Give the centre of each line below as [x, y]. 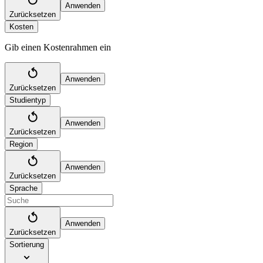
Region [21, 144]
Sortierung [27, 244]
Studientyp [28, 100]
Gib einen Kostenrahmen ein [58, 47]
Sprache [23, 188]
